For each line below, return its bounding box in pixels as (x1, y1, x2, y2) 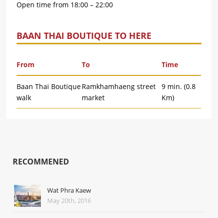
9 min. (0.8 (162, 82, 196, 91)
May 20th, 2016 (47, 196, 91, 205)
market (82, 93, 105, 103)
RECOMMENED (13, 156, 70, 167)
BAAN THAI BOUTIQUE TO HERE (17, 30, 152, 42)
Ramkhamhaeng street (82, 82, 156, 91)
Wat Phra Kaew (47, 186, 91, 195)
